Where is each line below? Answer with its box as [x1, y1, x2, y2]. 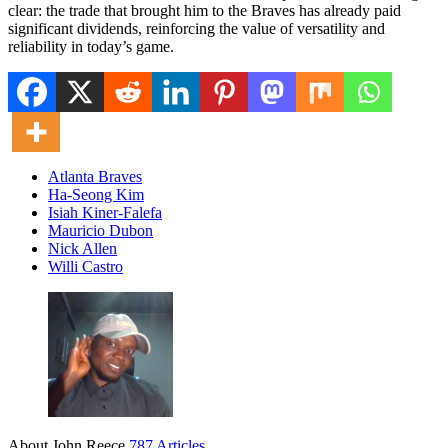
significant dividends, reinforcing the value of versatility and [8, 20, 385, 38]
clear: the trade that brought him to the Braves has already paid [8, 2, 401, 20]
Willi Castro [48, 258, 123, 276]
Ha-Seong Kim [48, 186, 144, 204]
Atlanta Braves [48, 168, 142, 186]
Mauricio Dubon [48, 222, 153, 240]
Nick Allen [48, 240, 117, 258]
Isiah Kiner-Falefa [48, 204, 162, 222]
